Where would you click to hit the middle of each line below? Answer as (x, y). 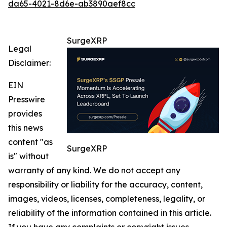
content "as (30, 142)
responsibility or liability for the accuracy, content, (105, 184)
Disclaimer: (29, 63)
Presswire (27, 99)
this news (26, 127)
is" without (28, 156)
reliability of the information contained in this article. (110, 213)
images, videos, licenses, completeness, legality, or (107, 198)
